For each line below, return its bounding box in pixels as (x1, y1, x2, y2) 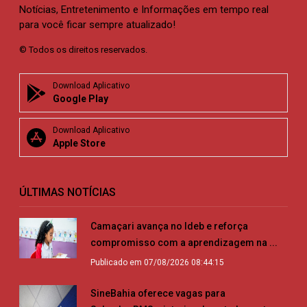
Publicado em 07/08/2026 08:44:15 (90, 258, 224, 268)
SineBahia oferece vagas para (90, 288, 225, 299)
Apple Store (53, 138, 106, 149)
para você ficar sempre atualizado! (19, 19, 175, 32)
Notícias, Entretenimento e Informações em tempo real (19, 3, 269, 16)
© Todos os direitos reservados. (19, 45, 147, 56)
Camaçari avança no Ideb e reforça (90, 221, 248, 232)
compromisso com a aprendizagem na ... (90, 237, 278, 249)
